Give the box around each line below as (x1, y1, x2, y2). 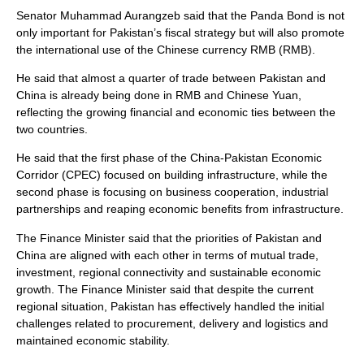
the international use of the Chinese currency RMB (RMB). (16, 42, 315, 56)
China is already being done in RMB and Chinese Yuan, (16, 88, 301, 102)
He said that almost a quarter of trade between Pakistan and (16, 71, 326, 84)
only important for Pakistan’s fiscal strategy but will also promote (16, 25, 344, 39)
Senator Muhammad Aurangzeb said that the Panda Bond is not (16, 8, 344, 22)
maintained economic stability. (16, 333, 170, 347)
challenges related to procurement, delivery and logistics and (16, 316, 328, 330)
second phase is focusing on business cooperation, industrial (16, 185, 328, 199)
